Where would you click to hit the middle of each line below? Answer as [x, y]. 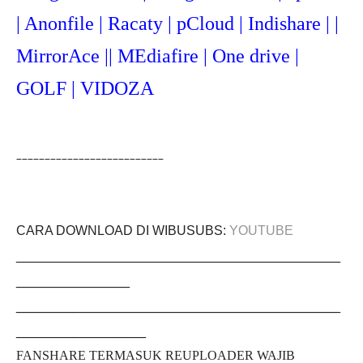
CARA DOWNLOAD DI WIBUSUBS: [123, 231]
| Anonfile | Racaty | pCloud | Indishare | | [177, 23]
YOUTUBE [261, 231]
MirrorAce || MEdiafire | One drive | [158, 56]
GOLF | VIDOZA [85, 88]
